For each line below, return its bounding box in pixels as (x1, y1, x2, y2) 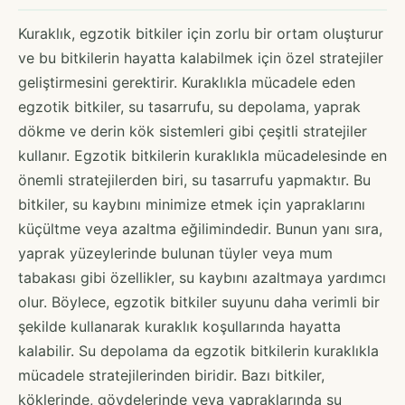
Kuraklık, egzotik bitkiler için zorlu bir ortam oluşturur (18, 24, 383, 42)
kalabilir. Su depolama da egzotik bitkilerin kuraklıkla (18, 341, 379, 360)
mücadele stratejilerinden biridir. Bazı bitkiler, (18, 365, 325, 384)
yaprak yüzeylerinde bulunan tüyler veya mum (18, 243, 333, 262)
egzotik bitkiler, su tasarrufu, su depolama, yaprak (18, 97, 361, 116)
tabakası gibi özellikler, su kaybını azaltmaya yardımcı (18, 268, 386, 287)
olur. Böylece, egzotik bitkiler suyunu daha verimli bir (18, 292, 380, 311)
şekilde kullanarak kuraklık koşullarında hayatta (18, 316, 341, 335)
